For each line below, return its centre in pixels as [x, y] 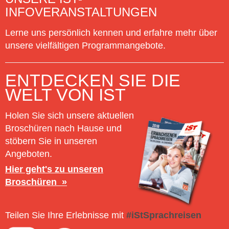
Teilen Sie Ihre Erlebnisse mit [64, 215]
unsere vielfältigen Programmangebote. [87, 46]
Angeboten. [29, 154]
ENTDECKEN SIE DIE [93, 81]
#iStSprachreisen [163, 215]
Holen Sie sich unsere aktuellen [70, 116]
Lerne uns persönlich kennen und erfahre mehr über [111, 33]
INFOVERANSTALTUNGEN [81, 13]
